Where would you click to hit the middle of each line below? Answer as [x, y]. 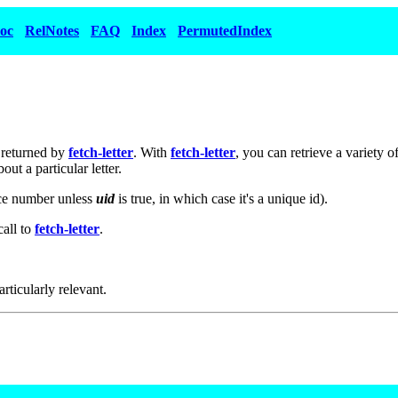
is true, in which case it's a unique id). [221, 198]
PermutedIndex [225, 31]
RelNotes [52, 31]
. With [152, 152]
